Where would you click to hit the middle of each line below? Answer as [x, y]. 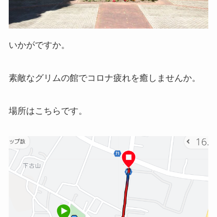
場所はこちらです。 [48, 111]
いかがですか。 [39, 45]
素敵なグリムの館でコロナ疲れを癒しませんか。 [104, 78]
